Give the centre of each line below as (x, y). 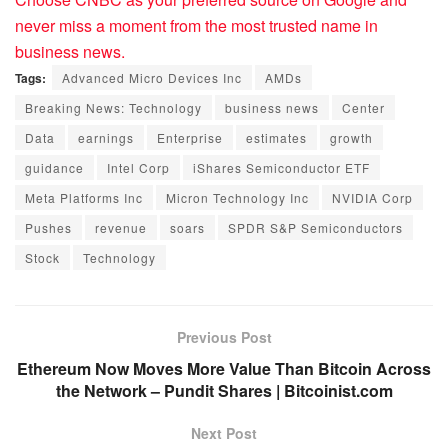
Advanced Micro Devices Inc (152, 77)
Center (363, 107)
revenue (121, 227)
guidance (54, 167)
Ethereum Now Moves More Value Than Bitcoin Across (224, 368)
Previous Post (224, 336)
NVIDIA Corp (372, 197)
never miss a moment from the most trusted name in (196, 25)
